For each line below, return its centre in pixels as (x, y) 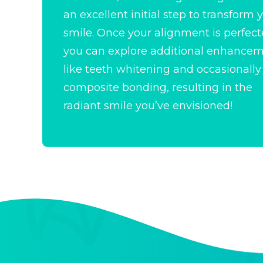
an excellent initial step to (133, 15)
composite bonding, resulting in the (158, 87)
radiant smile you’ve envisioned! (148, 106)
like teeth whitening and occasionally (162, 69)
